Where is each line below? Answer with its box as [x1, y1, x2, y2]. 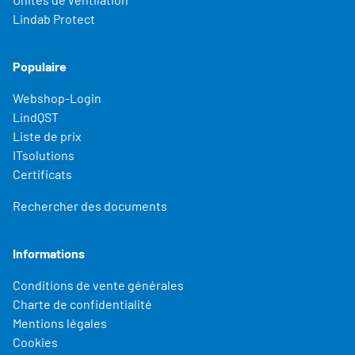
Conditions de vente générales [13, 277, 184, 292]
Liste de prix [13, 128, 82, 143]
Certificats [13, 166, 72, 181]
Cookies [13, 334, 58, 349]
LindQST [13, 109, 59, 124]
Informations [13, 245, 85, 261]
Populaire [13, 58, 67, 74]
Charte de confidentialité [13, 296, 152, 311]
